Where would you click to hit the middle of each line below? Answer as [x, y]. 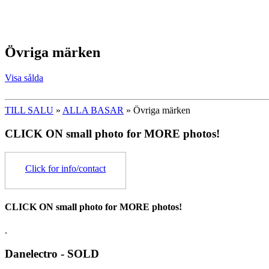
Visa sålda [24, 78]
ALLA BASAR [93, 110]
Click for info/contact [65, 168]
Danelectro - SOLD [52, 253]
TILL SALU [29, 110]
